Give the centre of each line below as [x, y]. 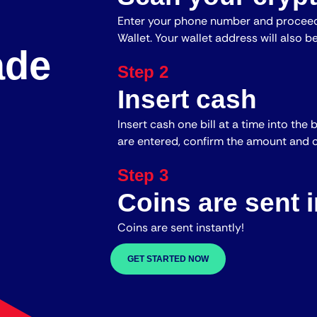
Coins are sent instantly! [181, 227]
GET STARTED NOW [168, 259]
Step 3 [143, 175]
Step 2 [143, 71]
